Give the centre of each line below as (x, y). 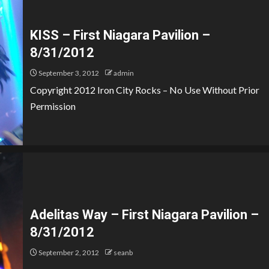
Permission (53, 106)
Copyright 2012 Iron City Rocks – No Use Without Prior (145, 90)
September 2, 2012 (68, 252)
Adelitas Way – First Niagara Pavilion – (144, 215)
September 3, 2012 (68, 73)
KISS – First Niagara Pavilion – (120, 35)
